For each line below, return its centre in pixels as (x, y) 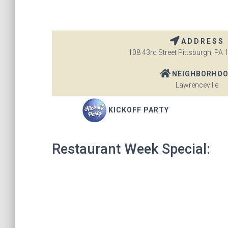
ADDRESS (203, 41)
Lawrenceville (197, 85)
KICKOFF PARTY (139, 110)
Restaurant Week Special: (131, 149)
